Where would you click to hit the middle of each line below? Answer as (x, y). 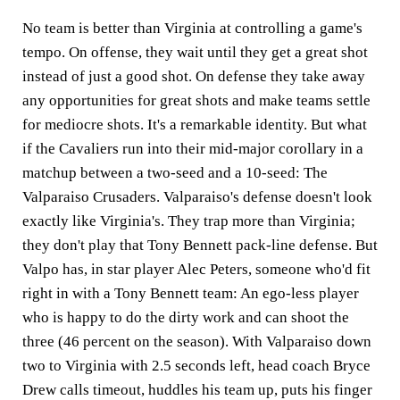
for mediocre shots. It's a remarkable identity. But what (195, 125)
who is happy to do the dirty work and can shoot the (186, 318)
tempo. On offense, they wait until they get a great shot (195, 53)
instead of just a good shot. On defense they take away (194, 77)
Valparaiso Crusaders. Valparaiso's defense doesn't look (197, 197)
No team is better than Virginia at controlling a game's (192, 29)
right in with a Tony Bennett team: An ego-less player (191, 294)
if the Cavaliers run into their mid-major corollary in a (193, 149)
